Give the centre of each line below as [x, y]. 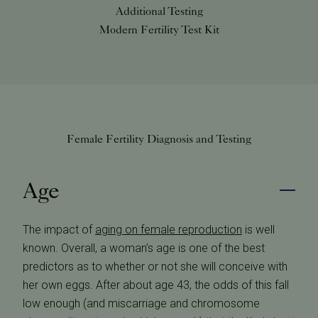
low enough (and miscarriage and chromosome [141, 304]
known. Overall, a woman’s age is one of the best [144, 248]
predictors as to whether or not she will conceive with [155, 267]
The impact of [59, 230]
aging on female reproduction [169, 230]
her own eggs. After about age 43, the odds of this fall [156, 285]
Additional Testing [159, 11]
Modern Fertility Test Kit [159, 30]
